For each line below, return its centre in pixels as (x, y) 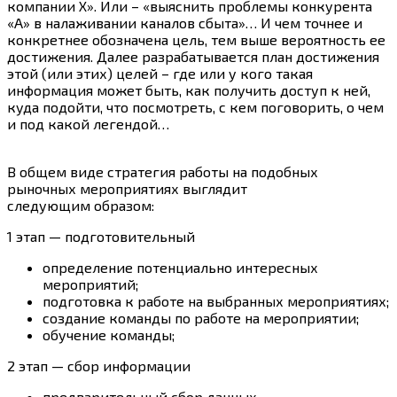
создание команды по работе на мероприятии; (201, 318)
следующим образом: (81, 206)
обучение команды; (109, 335)
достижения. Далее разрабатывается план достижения (193, 57)
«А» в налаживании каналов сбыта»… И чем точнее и (185, 23)
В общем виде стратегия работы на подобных (163, 172)
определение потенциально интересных (180, 268)
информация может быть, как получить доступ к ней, (189, 90)
